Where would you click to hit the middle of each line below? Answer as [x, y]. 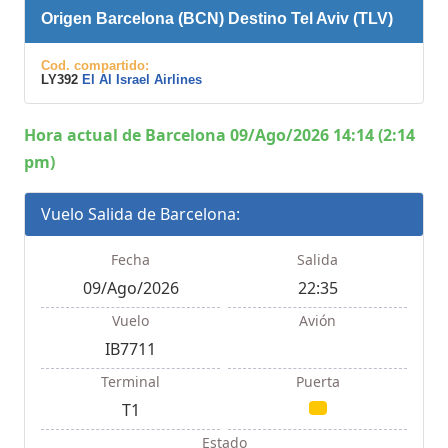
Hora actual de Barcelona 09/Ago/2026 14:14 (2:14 [219, 134]
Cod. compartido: [95, 65]
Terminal [130, 381]
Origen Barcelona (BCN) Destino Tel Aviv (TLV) [217, 18]
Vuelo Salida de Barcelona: [140, 213]
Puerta [317, 381]
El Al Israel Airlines [142, 79]
